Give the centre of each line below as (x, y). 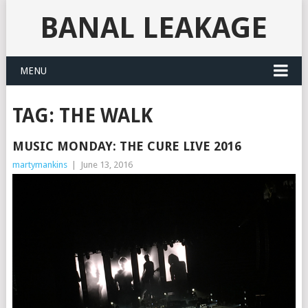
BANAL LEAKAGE (154, 28)
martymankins (40, 165)
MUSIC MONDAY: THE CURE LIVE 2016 (126, 146)
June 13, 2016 (106, 165)
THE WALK (106, 116)
